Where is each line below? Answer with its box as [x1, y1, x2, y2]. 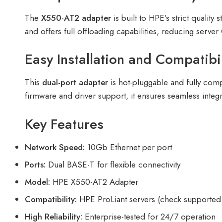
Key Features [25, 113, 104, 134]
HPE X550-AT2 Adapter [50, 175, 138, 188]
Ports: [25, 158, 46, 170]
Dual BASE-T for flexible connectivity [46, 158, 180, 170]
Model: [25, 175, 50, 188]
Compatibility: [25, 193, 77, 205]
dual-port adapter [42, 76, 108, 89]
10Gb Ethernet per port [85, 141, 172, 153]
